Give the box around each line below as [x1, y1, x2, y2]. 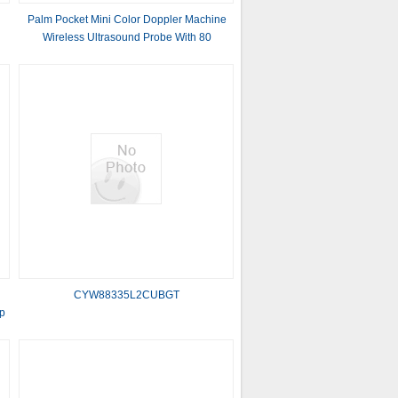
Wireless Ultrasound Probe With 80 [42, 31, 211, 44]
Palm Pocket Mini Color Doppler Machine [27, 13, 227, 26]
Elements [104, 49, 150, 61]
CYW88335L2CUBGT [74, 289, 180, 301]
